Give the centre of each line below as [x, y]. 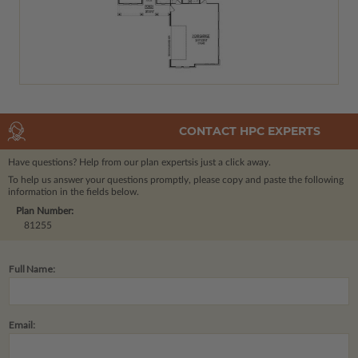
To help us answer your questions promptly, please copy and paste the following [176, 179]
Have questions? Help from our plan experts [100, 162]
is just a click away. [231, 162]
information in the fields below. [74, 191]
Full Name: [32, 268]
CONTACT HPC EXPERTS [250, 131]
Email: [22, 324]
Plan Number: [45, 211]
